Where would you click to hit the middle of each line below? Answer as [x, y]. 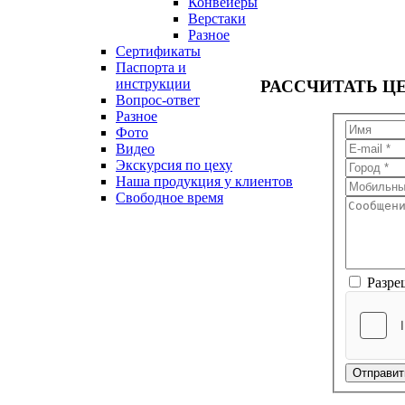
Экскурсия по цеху [174, 165]
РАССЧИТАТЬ [319, 86]
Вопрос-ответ [158, 100]
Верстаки [217, 19]
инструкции [153, 84]
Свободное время [170, 198]
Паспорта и [151, 67]
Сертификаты [158, 51]
